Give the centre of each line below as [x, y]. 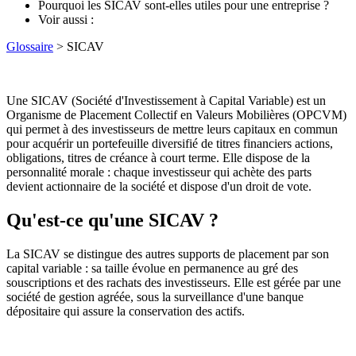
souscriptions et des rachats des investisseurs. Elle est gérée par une [174, 282]
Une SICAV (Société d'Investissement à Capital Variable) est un [166, 100]
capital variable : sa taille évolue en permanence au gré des [152, 268]
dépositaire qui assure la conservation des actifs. [126, 311]
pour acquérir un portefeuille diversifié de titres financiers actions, [170, 143]
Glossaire [30, 46]
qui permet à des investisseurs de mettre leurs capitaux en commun [172, 129]
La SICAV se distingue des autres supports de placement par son [168, 253]
